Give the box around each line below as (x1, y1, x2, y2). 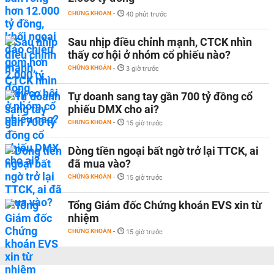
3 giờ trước (126, 65, 159, 73)
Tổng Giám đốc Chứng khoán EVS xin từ (68, 199, 262, 212)
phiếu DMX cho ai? (68, 103, 159, 116)
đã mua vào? (68, 157, 131, 170)
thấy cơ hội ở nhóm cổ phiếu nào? (68, 48, 231, 61)
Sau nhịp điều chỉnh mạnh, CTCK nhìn (68, 35, 252, 48)
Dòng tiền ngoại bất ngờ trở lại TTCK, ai (68, 144, 259, 157)
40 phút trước (126, 10, 167, 18)
